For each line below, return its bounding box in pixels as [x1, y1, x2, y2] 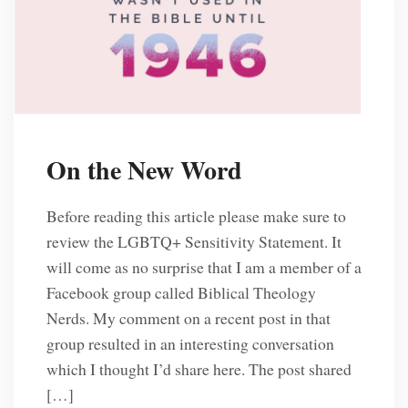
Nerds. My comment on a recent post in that [46, 307, 331, 330]
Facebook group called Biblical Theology [46, 281, 316, 304]
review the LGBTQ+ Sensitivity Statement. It [46, 230, 342, 253]
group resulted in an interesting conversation [46, 332, 334, 355]
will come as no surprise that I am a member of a [46, 256, 362, 279]
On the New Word [46, 150, 242, 189]
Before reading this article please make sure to [46, 205, 346, 228]
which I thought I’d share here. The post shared [46, 358, 352, 381]
